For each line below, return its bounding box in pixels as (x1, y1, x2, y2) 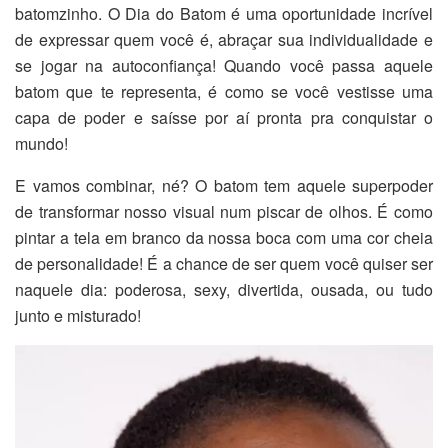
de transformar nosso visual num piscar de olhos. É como (15, 199, 433, 223)
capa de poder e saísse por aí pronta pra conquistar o (15, 105, 433, 129)
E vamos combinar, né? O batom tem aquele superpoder (15, 173, 433, 197)
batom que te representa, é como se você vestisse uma (15, 79, 433, 103)
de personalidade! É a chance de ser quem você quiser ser (15, 251, 433, 275)
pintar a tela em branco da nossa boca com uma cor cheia (15, 225, 433, 249)
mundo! (15, 131, 68, 155)
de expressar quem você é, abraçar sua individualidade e (15, 27, 433, 51)
